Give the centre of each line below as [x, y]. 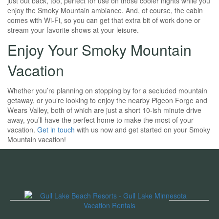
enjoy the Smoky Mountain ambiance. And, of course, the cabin [105, 10]
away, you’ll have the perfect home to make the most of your [100, 120]
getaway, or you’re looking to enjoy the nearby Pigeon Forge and [107, 100]
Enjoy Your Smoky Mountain [99, 50]
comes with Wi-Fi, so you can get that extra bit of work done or [104, 20]
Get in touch [56, 130]
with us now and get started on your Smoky [142, 130]
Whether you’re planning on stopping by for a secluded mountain [107, 90]
